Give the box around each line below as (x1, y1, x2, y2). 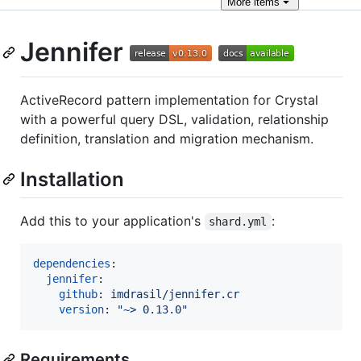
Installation (20, 167, 124, 191)
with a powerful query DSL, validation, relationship (20, 110, 329, 127)
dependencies (33, 256, 110, 270)
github (59, 287, 98, 301)
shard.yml (209, 214, 268, 228)
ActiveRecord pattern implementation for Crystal (20, 91, 318, 108)
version (59, 302, 104, 316)
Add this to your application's (20, 212, 205, 229)
